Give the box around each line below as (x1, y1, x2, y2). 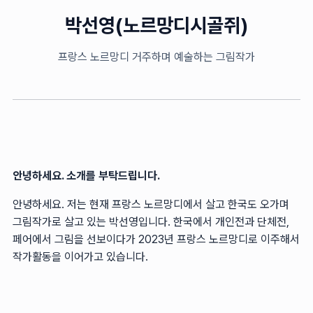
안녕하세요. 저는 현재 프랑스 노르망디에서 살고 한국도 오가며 (13, 197, 289, 211)
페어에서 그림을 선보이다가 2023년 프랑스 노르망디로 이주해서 (13, 232, 300, 246)
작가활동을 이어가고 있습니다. (13, 249, 148, 263)
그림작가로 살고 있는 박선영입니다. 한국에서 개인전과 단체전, (13, 214, 289, 228)
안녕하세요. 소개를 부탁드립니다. (13, 168, 160, 182)
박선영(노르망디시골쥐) (65, 13, 248, 37)
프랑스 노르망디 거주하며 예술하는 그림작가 (58, 50, 255, 64)
